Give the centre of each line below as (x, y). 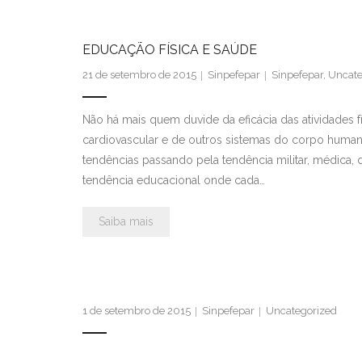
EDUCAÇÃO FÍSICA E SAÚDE (170, 49)
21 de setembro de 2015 (139, 74)
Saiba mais (126, 221)
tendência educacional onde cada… (174, 180)
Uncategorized (301, 310)
